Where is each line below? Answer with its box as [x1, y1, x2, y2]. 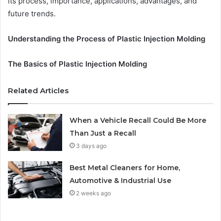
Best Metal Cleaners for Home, [70, 163, 181, 173]
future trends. [8, 9, 56, 19]
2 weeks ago [76, 189, 111, 197]
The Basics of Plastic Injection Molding [8, 59, 147, 69]
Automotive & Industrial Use [70, 176, 172, 185]
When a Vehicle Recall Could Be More [70, 116, 207, 125]
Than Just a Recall [70, 129, 137, 138]
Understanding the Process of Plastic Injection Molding [8, 34, 205, 44]
